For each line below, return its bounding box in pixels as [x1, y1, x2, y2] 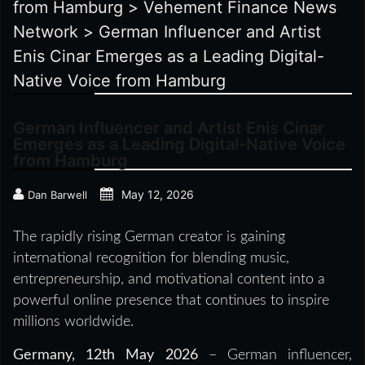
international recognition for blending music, [13, 251, 289, 266]
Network [13, 22, 78, 42]
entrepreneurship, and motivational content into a [13, 272, 325, 288]
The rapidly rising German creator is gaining [13, 230, 285, 245]
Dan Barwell [28, 188, 87, 202]
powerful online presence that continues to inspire [13, 293, 329, 309]
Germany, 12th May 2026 [13, 348, 209, 363]
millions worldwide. [13, 314, 134, 330]
